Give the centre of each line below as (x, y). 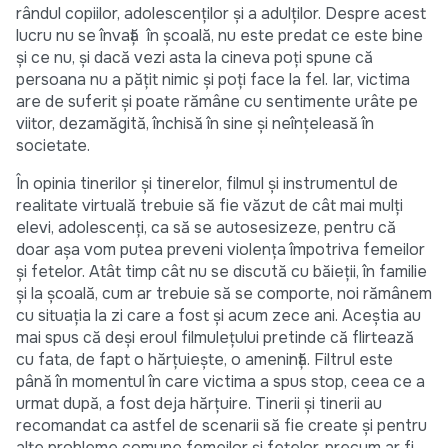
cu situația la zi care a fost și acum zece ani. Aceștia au (218, 316)
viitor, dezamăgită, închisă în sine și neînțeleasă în (195, 124)
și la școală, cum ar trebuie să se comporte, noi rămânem (224, 294)
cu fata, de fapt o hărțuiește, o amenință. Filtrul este (204, 360)
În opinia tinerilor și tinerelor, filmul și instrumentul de (207, 184)
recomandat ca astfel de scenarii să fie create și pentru (221, 426)
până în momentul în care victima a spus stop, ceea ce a (220, 382)
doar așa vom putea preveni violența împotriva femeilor (220, 250)
